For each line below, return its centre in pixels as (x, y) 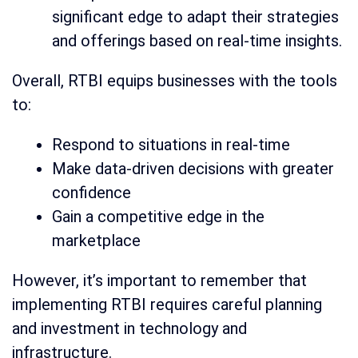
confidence (91, 192)
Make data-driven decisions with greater (193, 168)
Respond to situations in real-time (171, 144)
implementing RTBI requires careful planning (167, 304)
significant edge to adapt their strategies (195, 16)
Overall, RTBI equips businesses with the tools (175, 80)
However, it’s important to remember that (159, 280)
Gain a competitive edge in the (158, 216)
